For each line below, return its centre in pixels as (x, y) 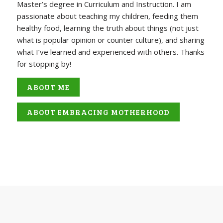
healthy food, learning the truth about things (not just (108, 28)
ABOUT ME (48, 87)
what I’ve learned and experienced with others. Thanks (111, 52)
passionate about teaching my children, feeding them (107, 16)
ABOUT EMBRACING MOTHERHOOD (98, 112)
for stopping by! (44, 64)
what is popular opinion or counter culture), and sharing (111, 40)
